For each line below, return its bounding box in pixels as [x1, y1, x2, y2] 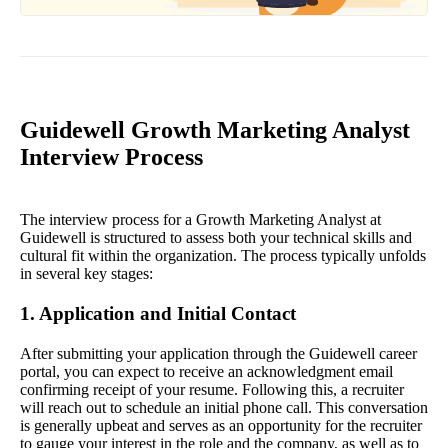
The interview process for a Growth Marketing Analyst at [20, 211, 381, 229]
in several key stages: [20, 265, 153, 283]
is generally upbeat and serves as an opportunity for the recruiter [20, 417, 422, 435]
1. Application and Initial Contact [20, 303, 296, 325]
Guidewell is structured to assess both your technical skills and [20, 229, 412, 247]
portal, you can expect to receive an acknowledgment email [20, 363, 393, 381]
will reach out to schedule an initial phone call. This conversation [20, 399, 428, 417]
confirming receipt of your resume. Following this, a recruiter [20, 381, 404, 399]
